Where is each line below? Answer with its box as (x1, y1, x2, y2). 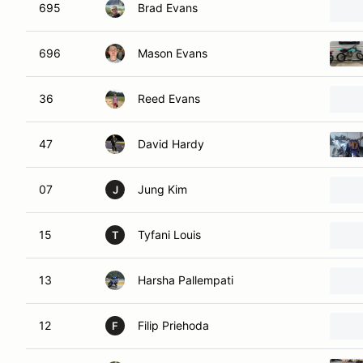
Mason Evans (138, 46, 207, 60)
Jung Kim (138, 182, 187, 196)
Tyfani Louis (138, 228, 201, 241)
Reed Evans (138, 92, 200, 105)
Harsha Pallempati (138, 273, 233, 287)
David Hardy (138, 137, 204, 151)
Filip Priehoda (138, 318, 209, 332)
